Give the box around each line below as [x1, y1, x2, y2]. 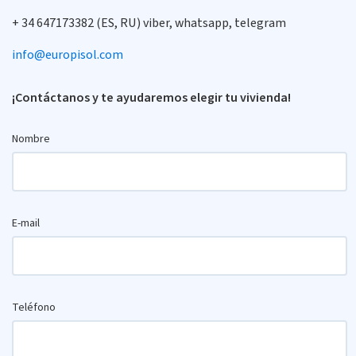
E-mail [12, 215, 40, 231]
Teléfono [12, 299, 56, 315]
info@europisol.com [12, 45, 123, 64]
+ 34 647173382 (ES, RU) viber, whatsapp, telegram [12, 14, 286, 32]
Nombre [12, 130, 50, 147]
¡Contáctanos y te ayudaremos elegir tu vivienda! [12, 88, 291, 106]
